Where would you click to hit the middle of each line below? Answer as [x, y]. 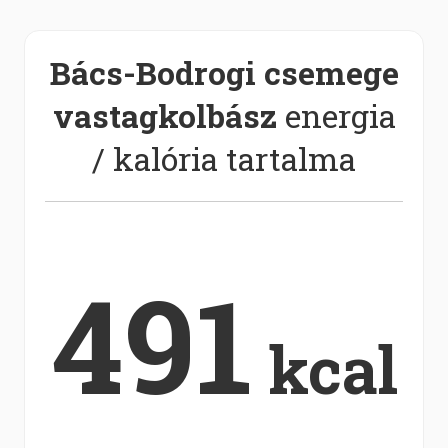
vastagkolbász [164, 115]
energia [336, 115]
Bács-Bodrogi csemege [224, 72]
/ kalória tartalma [224, 158]
